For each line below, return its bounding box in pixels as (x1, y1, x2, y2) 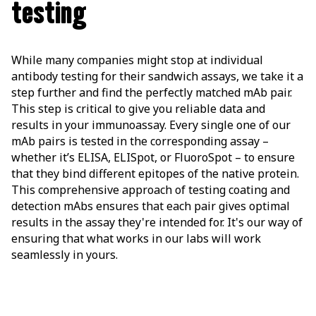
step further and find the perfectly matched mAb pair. (11, 84, 292, 100)
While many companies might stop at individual (11, 51, 263, 68)
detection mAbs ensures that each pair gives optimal (11, 197, 290, 214)
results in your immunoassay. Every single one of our (11, 116, 291, 133)
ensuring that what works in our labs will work (11, 230, 261, 246)
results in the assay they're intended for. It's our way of (11, 214, 303, 230)
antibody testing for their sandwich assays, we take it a (11, 68, 303, 84)
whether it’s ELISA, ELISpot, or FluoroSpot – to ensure (11, 149, 295, 165)
